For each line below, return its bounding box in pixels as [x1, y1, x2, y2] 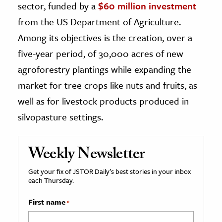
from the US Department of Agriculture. [18, 14, 181, 28]
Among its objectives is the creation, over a [18, 30, 192, 44]
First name [28, 196, 65, 207]
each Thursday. [28, 174, 74, 185]
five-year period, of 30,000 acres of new [18, 46, 183, 60]
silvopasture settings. [18, 110, 103, 123]
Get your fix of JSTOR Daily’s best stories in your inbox [28, 166, 191, 176]
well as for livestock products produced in [18, 94, 189, 108]
